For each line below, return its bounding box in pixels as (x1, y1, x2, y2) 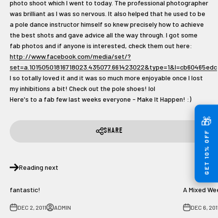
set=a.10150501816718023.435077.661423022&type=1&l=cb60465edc (10, 62, 217, 71)
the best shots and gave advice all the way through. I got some (10, 30, 198, 39)
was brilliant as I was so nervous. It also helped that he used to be (10, 9, 205, 18)
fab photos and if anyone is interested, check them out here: (10, 41, 192, 50)
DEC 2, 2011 (18, 203, 46, 211)
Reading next (19, 163, 58, 171)
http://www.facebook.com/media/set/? (10, 52, 131, 60)
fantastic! (10, 185, 40, 194)
